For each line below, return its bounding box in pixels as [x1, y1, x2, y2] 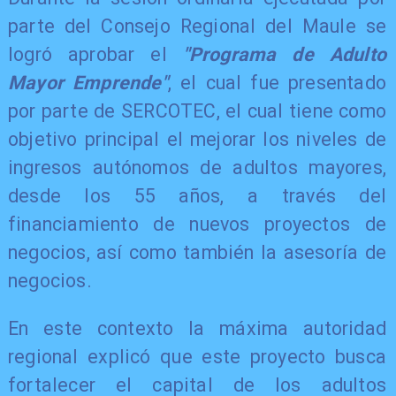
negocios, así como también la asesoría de [7, 241, 387, 264]
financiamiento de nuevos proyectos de [7, 213, 387, 236]
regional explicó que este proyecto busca [7, 345, 387, 368]
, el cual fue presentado [167, 72, 387, 95]
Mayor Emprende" [7, 72, 168, 95]
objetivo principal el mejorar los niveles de [7, 128, 387, 151]
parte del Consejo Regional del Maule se [7, 15, 387, 38]
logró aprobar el [7, 43, 183, 66]
